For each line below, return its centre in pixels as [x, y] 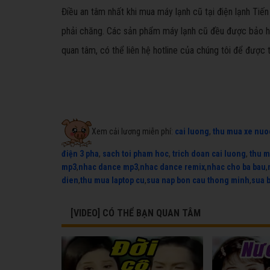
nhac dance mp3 [108, 167]
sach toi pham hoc [136, 154]
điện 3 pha [80, 154]
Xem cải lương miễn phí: [133, 131]
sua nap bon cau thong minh [198, 180]
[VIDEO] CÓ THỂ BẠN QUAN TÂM [136, 213]
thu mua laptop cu [112, 180]
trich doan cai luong [209, 154]
